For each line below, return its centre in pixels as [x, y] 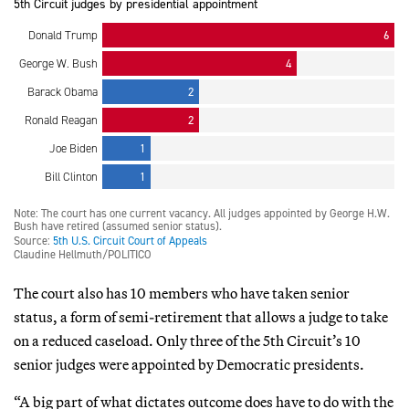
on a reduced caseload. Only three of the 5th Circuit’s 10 [187, 340]
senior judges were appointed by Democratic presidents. [189, 364]
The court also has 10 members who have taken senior [182, 293]
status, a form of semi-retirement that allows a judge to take [201, 316]
